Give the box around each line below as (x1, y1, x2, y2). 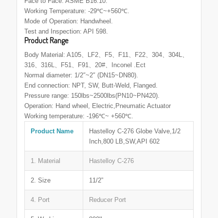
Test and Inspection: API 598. (24, 27, 108, 35)
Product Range (24, 35, 68, 45)
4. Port (30, 196, 50, 203)
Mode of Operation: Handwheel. (24, 17, 113, 25)
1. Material (30, 157, 60, 164)
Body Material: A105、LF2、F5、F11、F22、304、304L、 (24, 51, 188, 58)
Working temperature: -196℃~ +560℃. (24, 112, 133, 120)
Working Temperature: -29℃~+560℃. (24, 7, 129, 15)
